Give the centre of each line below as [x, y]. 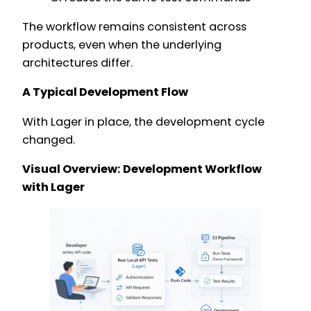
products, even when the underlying [122, 45]
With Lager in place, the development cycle [143, 121]
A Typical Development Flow [105, 92]
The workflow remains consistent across [134, 27]
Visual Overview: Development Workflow [142, 169]
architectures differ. [77, 63]
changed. [49, 140]
